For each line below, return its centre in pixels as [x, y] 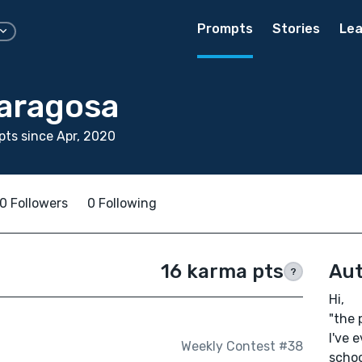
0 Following [122, 203]
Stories [296, 29]
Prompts [225, 29]
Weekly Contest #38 [242, 347]
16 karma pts [222, 271]
